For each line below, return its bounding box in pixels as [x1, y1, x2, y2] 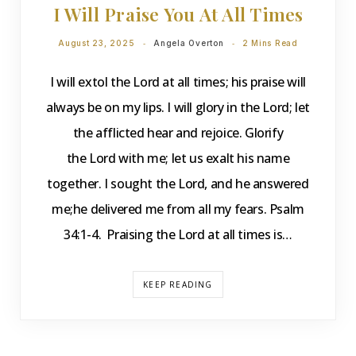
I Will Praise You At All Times [52, 2, 304, 26]
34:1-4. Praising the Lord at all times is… [64, 226, 292, 243]
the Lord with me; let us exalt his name [66, 149, 290, 167]
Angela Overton [153, 38, 224, 48]
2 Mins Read [242, 38, 298, 48]
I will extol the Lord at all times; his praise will [50, 73, 306, 91]
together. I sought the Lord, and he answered [47, 175, 309, 192]
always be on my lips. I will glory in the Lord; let [46, 99, 310, 116]
